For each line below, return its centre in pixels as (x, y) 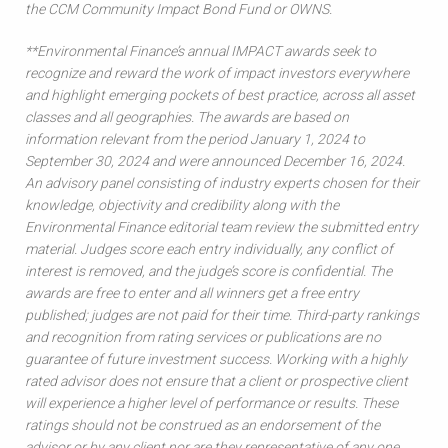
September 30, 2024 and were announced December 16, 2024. (215, 161)
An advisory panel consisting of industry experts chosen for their (222, 183)
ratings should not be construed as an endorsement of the (202, 425)
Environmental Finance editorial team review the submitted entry (221, 227)
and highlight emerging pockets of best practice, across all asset (220, 95)
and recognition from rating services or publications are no (203, 337)
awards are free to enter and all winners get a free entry (192, 293)
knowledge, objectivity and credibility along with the (182, 205)
